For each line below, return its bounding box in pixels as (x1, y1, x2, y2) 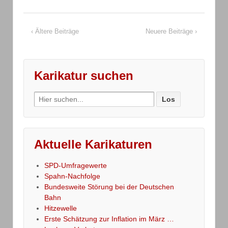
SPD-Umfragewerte (44, 161, 107, 170)
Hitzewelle (44, 204, 77, 213)
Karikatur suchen (34, 69, 133, 83)
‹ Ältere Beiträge (31, 27, 79, 36)
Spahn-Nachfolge (44, 172, 100, 181)
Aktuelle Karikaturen (34, 137, 152, 152)
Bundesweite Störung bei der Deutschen (44, 183, 174, 191)
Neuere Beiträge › (146, 27, 197, 36)
